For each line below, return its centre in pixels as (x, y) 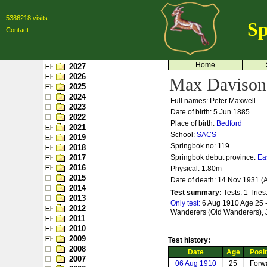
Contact (17, 30)
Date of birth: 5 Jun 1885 (210, 112)
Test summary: (197, 193)
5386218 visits (27, 18)
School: (184, 135)
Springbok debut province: (214, 157)
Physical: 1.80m (196, 169)
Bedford (229, 123)
